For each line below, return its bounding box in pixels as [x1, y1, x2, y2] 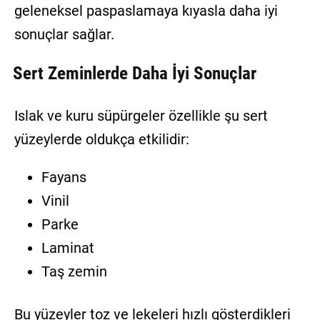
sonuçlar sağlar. [14, 26, 114, 44]
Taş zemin [41, 263, 107, 281]
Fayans [41, 169, 86, 186]
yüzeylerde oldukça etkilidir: [14, 131, 189, 149]
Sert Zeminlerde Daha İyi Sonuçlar [12, 62, 256, 84]
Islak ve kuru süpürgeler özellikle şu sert [14, 107, 268, 125]
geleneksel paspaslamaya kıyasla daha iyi [14, 2, 278, 20]
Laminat [41, 239, 94, 257]
